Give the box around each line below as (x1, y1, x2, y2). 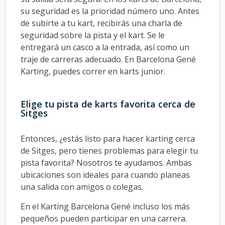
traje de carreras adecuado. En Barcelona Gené (21, 53, 196, 65)
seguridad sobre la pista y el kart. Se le (21, 29, 165, 41)
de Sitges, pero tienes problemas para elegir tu (21, 145, 198, 157)
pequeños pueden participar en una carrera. (21, 212, 187, 224)
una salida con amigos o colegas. (21, 181, 143, 193)
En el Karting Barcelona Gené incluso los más (21, 200, 190, 212)
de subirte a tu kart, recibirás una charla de (21, 17, 182, 29)
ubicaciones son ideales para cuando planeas (21, 169, 190, 181)
